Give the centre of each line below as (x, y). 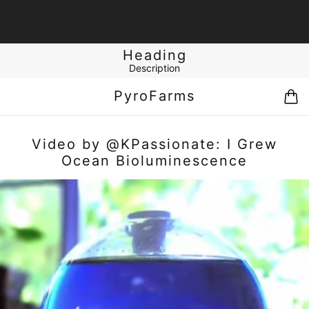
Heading (154, 55)
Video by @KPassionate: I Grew (154, 144)
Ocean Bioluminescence (154, 161)
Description (154, 68)
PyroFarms (154, 96)
